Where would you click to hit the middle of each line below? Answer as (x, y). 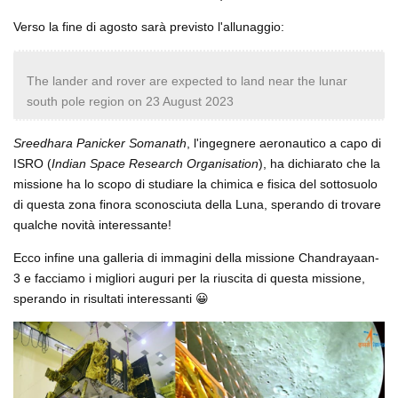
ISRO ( (32, 163)
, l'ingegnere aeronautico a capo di (284, 143)
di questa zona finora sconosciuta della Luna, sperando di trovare (197, 204)
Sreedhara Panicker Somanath (100, 143)
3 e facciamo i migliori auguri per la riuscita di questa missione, (189, 278)
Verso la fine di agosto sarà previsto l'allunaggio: (149, 26)
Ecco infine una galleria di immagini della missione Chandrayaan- (196, 257)
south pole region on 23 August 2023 (130, 101)
